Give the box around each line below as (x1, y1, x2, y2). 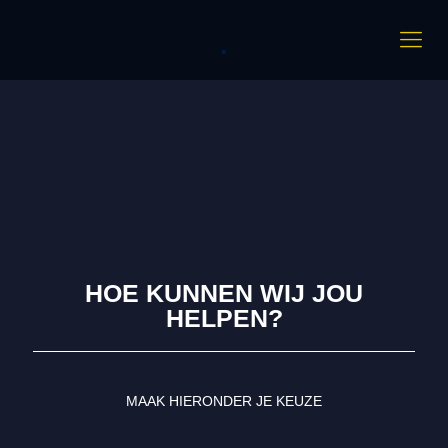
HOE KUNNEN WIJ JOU (85, 279, 363, 307)
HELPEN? (165, 304, 283, 332)
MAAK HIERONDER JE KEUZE (126, 393, 322, 409)
